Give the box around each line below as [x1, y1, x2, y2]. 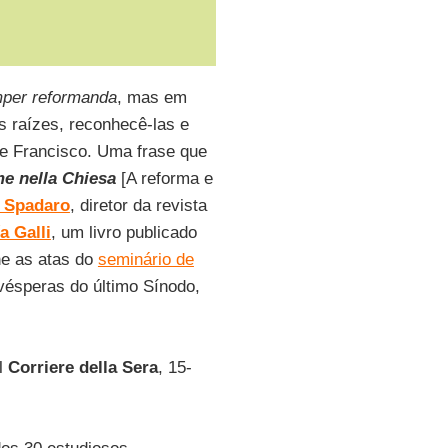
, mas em [116, 88, 187, 107]
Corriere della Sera [7, 358, 158, 377]
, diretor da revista [69, 196, 207, 215]
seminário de [97, 250, 194, 269]
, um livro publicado [50, 223, 197, 242]
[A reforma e [120, 169, 213, 188]
